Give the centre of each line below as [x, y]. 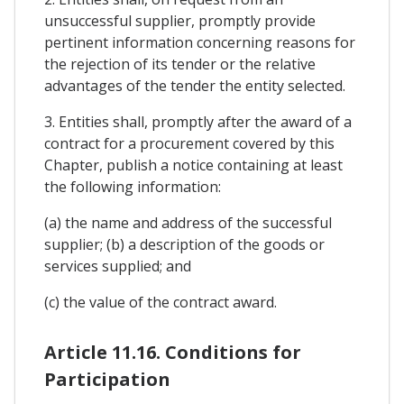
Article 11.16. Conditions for [173, 352]
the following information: [133, 186]
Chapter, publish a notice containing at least [193, 165]
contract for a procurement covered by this [189, 143]
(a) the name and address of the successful [188, 222]
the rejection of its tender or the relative [180, 64]
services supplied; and [118, 266]
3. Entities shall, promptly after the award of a [198, 121]
